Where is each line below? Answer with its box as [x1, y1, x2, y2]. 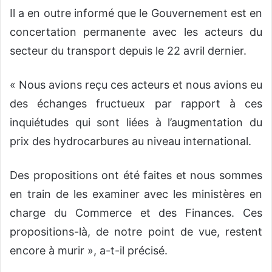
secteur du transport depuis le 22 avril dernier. [10, 44, 246, 58]
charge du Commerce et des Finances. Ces [10, 206, 262, 220]
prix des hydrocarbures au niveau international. [10, 135, 251, 148]
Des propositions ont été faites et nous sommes [10, 169, 262, 182]
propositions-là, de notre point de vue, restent [10, 225, 262, 239]
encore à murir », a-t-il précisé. [10, 244, 168, 257]
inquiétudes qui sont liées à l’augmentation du [10, 116, 262, 129]
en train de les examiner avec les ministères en [10, 188, 262, 201]
